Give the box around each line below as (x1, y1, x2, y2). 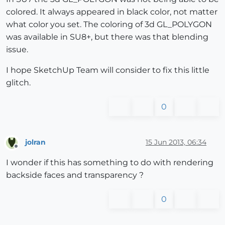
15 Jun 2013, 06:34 (146, 138, 206, 147)
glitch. (6, 77, 31, 87)
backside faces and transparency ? (6, 170, 144, 180)
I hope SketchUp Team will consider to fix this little (6, 65, 209, 75)
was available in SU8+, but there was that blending (6, 32, 208, 42)
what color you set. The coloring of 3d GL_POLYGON (6, 19, 212, 29)
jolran (25, 138, 46, 147)
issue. (6, 44, 28, 54)
